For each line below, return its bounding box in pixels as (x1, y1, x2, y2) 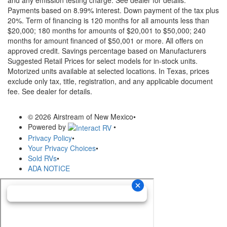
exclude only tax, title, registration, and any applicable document (8, 75, 213, 86)
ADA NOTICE (28, 163, 70, 173)
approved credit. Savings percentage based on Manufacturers (8, 45, 206, 56)
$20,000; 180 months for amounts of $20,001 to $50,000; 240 (8, 25, 206, 35)
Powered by (28, 121, 68, 132)
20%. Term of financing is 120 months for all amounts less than (8, 15, 209, 25)
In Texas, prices (159, 65, 209, 76)
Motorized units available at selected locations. (8, 65, 159, 76)
